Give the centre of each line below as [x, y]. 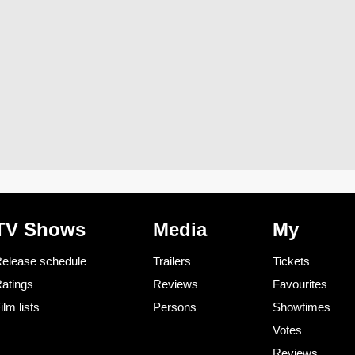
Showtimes [302, 307]
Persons [174, 307]
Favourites [300, 284]
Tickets [291, 261]
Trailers [172, 261]
